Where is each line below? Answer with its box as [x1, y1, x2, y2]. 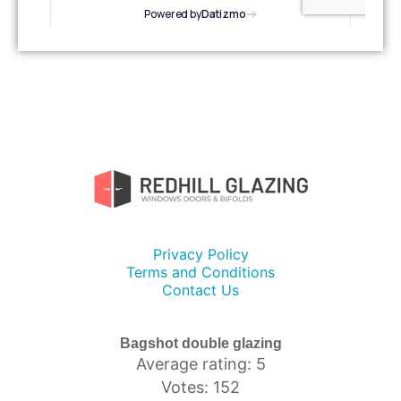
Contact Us [162, 280, 239, 299]
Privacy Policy [152, 244, 249, 263]
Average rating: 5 [135, 354, 266, 373]
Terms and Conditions [126, 262, 275, 281]
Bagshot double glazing [119, 335, 282, 351]
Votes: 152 [161, 377, 240, 397]
